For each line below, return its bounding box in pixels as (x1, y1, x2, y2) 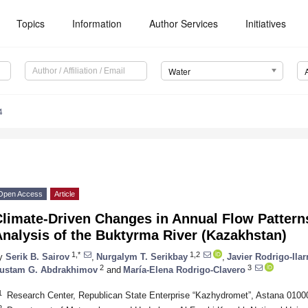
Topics (16, 16, 45, 30)
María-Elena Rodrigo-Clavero (123, 264, 245, 275)
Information (72, 16, 122, 30)
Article (54, 190, 75, 199)
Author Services (149, 16, 219, 30)
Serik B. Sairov (5, 251, 69, 262)
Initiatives (245, 16, 287, 30)
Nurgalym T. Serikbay (96, 251, 188, 262)
